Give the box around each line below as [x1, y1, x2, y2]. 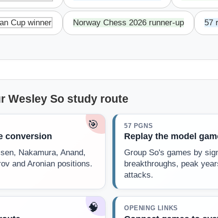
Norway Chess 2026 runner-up [73, 18, 184, 27]
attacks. [124, 170, 153, 180]
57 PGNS [124, 122, 153, 129]
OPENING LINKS [124, 204, 178, 212]
